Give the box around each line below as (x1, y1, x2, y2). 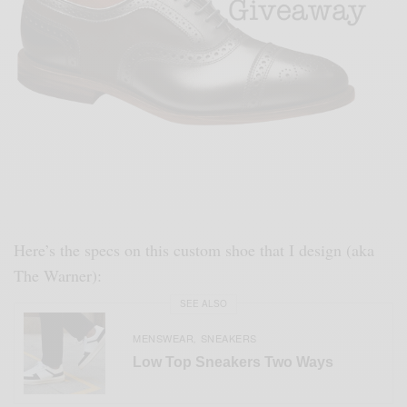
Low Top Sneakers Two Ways (133, 354, 333, 371)
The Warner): (14, 263, 103, 286)
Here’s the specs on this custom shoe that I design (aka (14, 238, 375, 261)
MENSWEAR (133, 331, 194, 346)
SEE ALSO (180, 297, 227, 311)
